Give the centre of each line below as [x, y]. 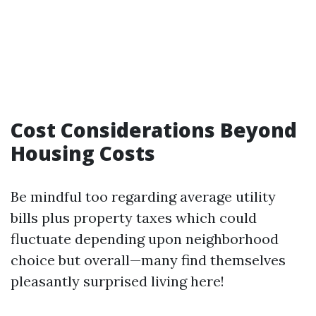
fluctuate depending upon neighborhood [145, 239]
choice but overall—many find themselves [148, 260]
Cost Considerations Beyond [154, 130]
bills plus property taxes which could [134, 218]
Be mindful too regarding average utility [143, 196]
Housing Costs [83, 153]
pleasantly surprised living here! [117, 281]
